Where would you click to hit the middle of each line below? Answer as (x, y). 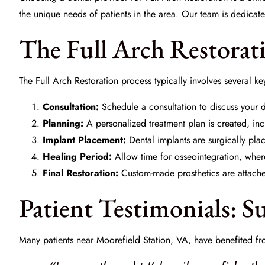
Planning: (63, 123)
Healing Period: (77, 156)
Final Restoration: (80, 173)
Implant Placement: (84, 140)
